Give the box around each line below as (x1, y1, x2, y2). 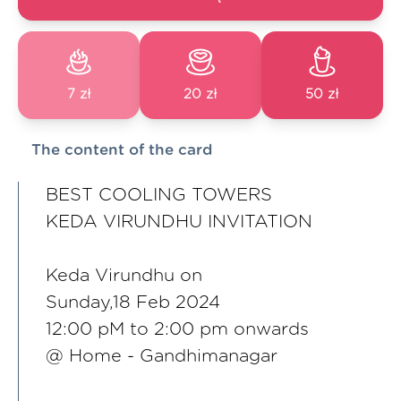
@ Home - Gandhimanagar (46, 347, 277, 366)
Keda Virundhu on (46, 267, 202, 286)
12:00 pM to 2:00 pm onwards (46, 320, 309, 339)
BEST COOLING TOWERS (46, 186, 272, 205)
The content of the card (31, 142, 212, 158)
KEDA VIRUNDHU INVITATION (46, 213, 312, 232)
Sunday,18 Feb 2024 (46, 294, 220, 312)
